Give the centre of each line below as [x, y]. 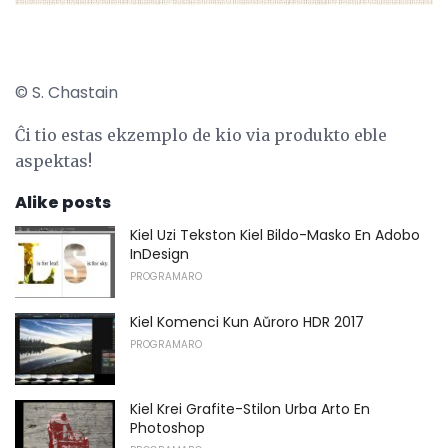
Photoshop [167, 427]
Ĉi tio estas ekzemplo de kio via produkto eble [201, 135]
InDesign [159, 254]
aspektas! [53, 161]
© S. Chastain [66, 93]
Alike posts [63, 203]
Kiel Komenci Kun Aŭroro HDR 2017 [247, 322]
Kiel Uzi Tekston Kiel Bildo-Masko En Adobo [275, 235]
